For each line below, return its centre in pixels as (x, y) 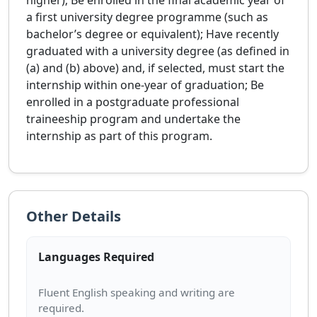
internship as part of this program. (119, 136)
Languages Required (96, 257)
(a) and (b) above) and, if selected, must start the (155, 68)
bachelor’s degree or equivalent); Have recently (152, 34)
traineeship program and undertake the (133, 119)
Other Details (74, 217)
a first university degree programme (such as (147, 17)
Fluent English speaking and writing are (137, 293)
